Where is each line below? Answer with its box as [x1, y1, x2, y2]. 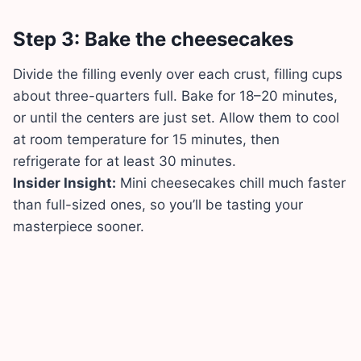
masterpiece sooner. [13, 218, 144, 235]
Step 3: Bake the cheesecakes [13, 27, 293, 52]
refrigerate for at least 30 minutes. [13, 153, 236, 170]
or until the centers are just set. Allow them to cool [13, 110, 339, 127]
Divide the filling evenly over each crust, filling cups [13, 66, 342, 83]
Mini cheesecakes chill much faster [116, 175, 346, 192]
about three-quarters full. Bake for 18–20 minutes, [13, 88, 338, 105]
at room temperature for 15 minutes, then [13, 131, 280, 148]
